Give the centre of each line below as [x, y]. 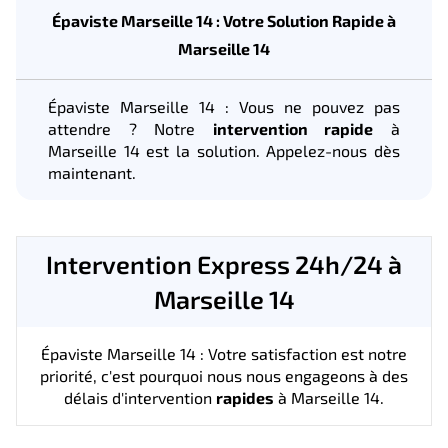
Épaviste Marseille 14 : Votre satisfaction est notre [224, 353]
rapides [245, 397]
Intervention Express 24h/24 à [224, 263]
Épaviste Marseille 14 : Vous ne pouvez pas [224, 106]
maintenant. [92, 172]
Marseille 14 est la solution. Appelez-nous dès [224, 150]
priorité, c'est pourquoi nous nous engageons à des [224, 375]
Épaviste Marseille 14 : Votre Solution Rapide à [224, 20]
